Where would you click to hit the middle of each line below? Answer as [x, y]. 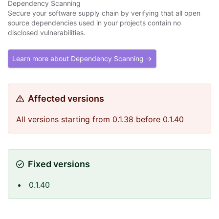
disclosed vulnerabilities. [47, 33]
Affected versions [66, 99]
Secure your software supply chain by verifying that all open [104, 13]
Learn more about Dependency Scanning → [82, 58]
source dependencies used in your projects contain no [94, 23]
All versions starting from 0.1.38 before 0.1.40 [100, 119]
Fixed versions [59, 164]
